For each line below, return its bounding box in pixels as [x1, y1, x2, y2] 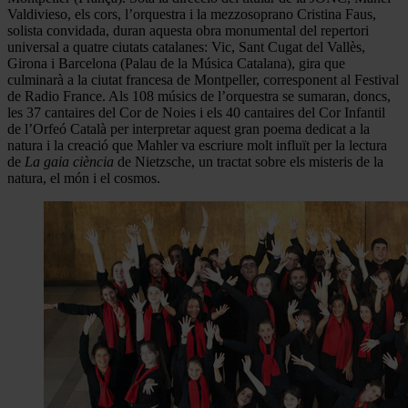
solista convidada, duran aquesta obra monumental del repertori [7, 22, 369, 38]
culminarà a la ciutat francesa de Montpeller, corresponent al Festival [7, 71, 399, 87]
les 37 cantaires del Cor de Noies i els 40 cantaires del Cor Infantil [7, 104, 385, 120]
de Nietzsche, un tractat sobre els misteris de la [114, 153, 383, 169]
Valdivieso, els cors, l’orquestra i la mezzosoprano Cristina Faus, [7, 5, 376, 22]
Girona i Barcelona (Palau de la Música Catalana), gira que [7, 55, 345, 71]
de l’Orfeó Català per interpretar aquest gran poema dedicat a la [7, 120, 370, 137]
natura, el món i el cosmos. [7, 169, 160, 186]
